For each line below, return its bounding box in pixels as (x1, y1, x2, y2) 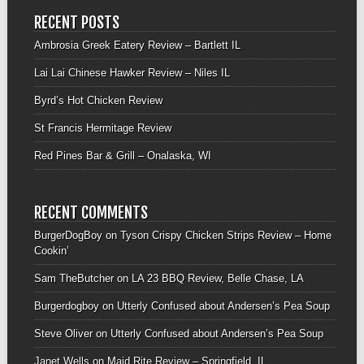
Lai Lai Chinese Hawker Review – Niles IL (33, 67, 230, 80)
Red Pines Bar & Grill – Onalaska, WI (33, 149, 211, 162)
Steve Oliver (33, 327, 93, 340)
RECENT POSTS (33, 12, 119, 33)
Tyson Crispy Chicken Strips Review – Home (119, 228, 331, 241)
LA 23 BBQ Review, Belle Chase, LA (131, 271, 304, 284)
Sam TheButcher (33, 271, 114, 284)
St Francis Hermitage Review (33, 122, 171, 135)
